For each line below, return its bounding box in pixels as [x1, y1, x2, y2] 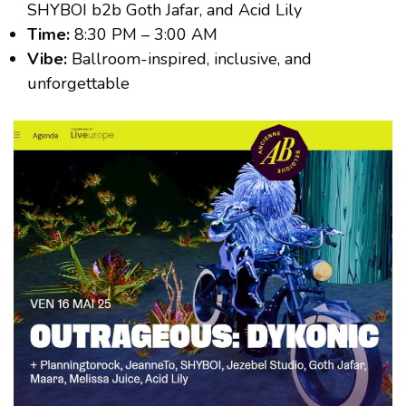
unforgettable [27, 72, 130, 95]
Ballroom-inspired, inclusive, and [67, 48, 312, 71]
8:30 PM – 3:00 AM [70, 24, 217, 46]
